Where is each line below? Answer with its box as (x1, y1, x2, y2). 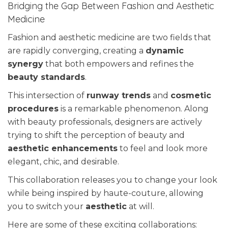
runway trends (87, 91, 151, 101)
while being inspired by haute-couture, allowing (8, 188, 204, 198)
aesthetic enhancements (8, 144, 118, 154)
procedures (8, 104, 59, 114)
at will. (127, 202, 154, 212)
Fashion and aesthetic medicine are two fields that (8, 33, 211, 43)
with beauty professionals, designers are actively (8, 117, 202, 127)
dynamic (146, 46, 184, 56)
